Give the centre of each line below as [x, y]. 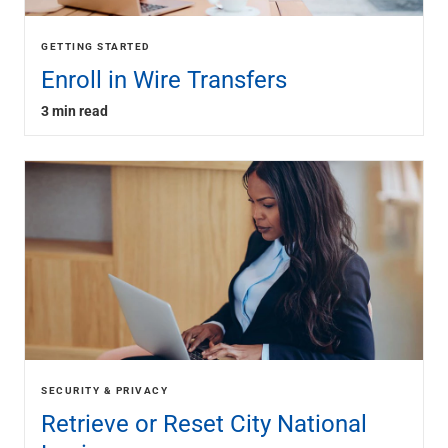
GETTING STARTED [96, 46]
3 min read [74, 110]
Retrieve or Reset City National [204, 423]
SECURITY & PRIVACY [104, 390]
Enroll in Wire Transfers [164, 79]
